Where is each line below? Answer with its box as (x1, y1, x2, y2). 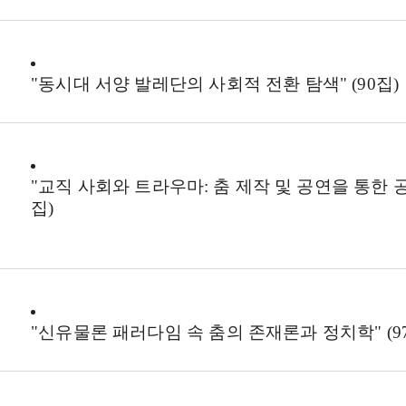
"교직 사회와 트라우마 (31, 177, 205, 196)
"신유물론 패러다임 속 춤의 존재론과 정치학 (31, 323, 375, 342)
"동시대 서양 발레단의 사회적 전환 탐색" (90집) (31, 74, 400, 93)
